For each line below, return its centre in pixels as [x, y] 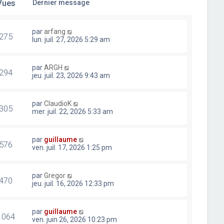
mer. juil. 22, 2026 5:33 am [73, 111]
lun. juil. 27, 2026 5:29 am [71, 39]
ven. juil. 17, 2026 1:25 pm [72, 147]
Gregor [55, 175]
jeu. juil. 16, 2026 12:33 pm [73, 183]
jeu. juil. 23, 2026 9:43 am [71, 75]
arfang [55, 31]
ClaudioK [58, 103]
